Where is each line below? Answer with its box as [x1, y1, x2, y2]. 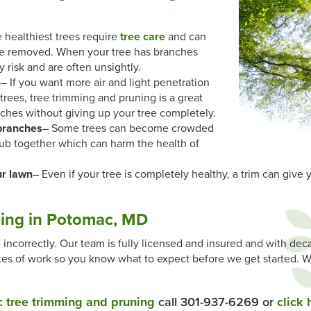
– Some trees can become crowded [42, 121, 214, 135]
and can [165, 30, 206, 44]
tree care [120, 30, 165, 44]
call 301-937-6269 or [155, 294, 277, 310]
